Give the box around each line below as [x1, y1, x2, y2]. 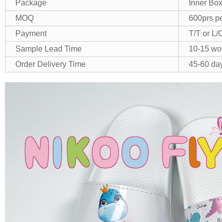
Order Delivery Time [15, 60, 86, 68]
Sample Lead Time [15, 45, 82, 53]
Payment [15, 29, 47, 38]
